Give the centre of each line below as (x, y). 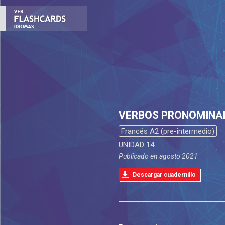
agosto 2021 (178, 156)
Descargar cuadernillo (164, 175)
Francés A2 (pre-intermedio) (167, 131)
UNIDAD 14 (136, 145)
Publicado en (139, 156)
